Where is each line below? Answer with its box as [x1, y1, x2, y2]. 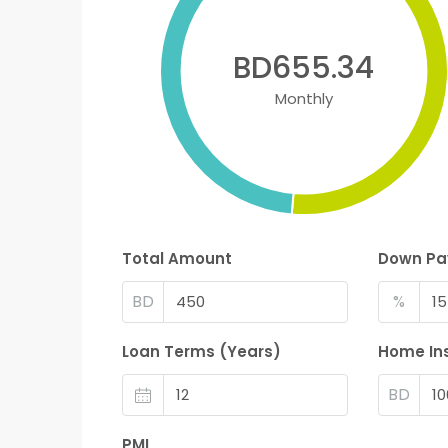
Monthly [274, 87, 333, 109]
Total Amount [122, 247, 232, 269]
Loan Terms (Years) [122, 340, 281, 362]
